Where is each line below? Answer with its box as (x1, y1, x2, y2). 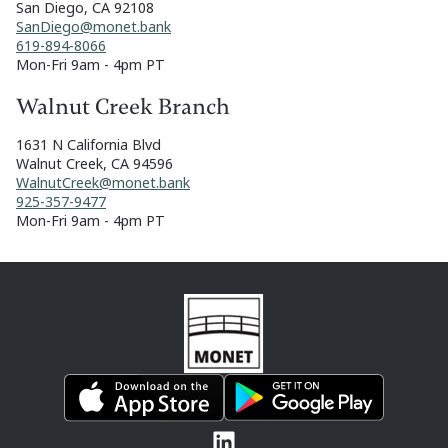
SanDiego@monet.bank (16, 17, 171, 37)
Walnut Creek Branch (16, 93, 230, 122)
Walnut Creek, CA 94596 (16, 154, 173, 174)
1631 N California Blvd (16, 135, 161, 155)
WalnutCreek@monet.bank (16, 173, 190, 193)
